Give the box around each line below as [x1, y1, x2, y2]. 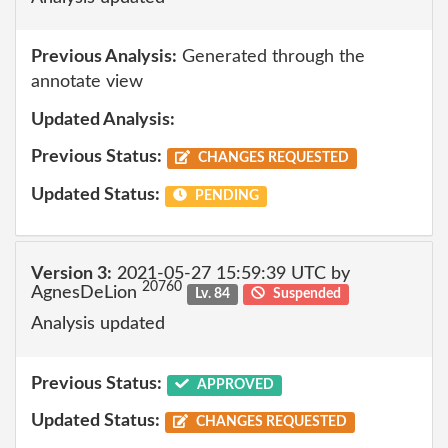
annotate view [31, 73, 143, 91]
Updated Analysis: [31, 110, 175, 129]
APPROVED [193, 377, 274, 392]
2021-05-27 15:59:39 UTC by [112, 264, 350, 283]
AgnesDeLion [31, 283, 142, 302]
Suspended [269, 286, 341, 301]
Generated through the [177, 48, 365, 66]
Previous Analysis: [31, 48, 177, 66]
